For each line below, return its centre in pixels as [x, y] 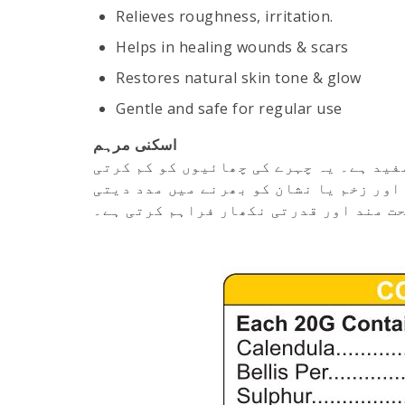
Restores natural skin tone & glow [239, 78]
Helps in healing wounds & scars [232, 47]
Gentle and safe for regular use [229, 108]
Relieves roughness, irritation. [225, 16]
